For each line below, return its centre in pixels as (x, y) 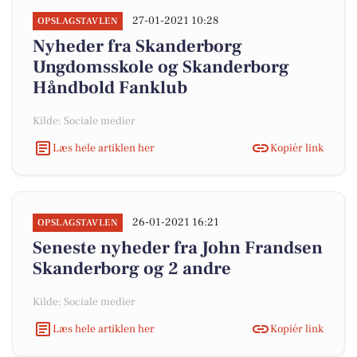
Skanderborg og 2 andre (132, 269)
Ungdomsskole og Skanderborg (161, 67)
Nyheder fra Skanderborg (137, 46)
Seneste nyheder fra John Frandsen (178, 248)
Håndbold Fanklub (110, 88)
